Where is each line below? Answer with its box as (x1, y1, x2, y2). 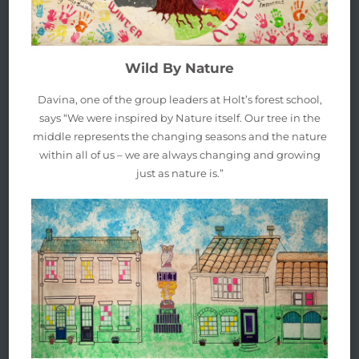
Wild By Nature (125, 59, 234, 76)
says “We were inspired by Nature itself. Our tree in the (38, 111, 321, 124)
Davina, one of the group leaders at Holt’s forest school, (37, 92, 322, 106)
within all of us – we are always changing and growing (38, 147, 321, 161)
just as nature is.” (135, 166, 224, 179)
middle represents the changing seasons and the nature (32, 129, 327, 143)
